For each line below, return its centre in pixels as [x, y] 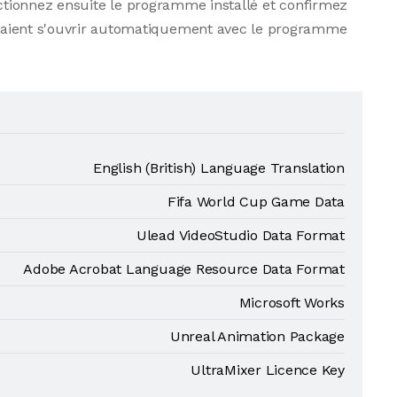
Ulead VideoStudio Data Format [240, 235]
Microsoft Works [292, 303]
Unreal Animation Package [257, 336]
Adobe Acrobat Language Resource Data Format [184, 269]
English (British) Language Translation [219, 168]
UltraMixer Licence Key [268, 370]
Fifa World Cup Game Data [256, 202]
